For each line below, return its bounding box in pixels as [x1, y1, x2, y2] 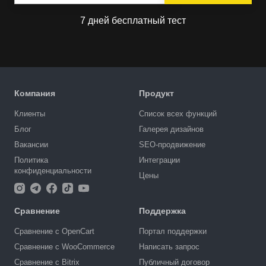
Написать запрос [139, 242, 199, 251]
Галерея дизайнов [139, 124, 204, 134]
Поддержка [139, 205, 186, 216]
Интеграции [139, 155, 180, 164]
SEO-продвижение [139, 140, 205, 149]
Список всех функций [139, 109, 217, 118]
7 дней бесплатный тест [80, 15, 186, 26]
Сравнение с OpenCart [14, 226, 94, 236]
